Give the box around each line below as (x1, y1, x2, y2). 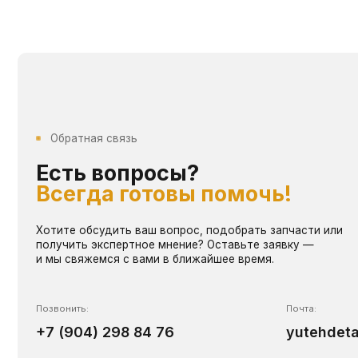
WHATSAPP (47, 232, 104, 244)
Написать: (31, 144, 74, 154)
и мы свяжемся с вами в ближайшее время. (31, 34, 245, 46)
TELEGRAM (271, 232, 325, 244)
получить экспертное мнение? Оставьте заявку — (31, 21, 280, 33)
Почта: (255, 78, 283, 89)
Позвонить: (31, 78, 79, 89)
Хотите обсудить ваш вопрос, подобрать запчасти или (31, 8, 306, 20)
